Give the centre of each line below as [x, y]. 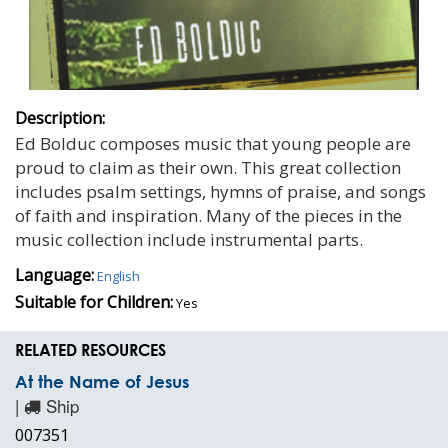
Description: [60, 117]
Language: [54, 274]
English [118, 275]
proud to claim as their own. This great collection [208, 167]
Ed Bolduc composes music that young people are [213, 143]
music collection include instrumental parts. [189, 239]
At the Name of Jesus [102, 381]
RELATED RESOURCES [90, 349]
